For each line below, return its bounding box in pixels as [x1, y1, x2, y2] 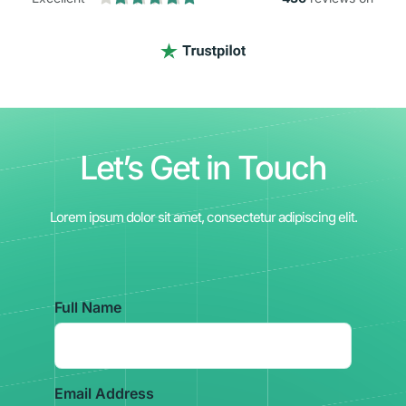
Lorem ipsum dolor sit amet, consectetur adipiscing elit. [49, 208, 357, 227]
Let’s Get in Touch [80, 148, 326, 188]
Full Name [54, 298, 121, 317]
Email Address [54, 384, 154, 403]
